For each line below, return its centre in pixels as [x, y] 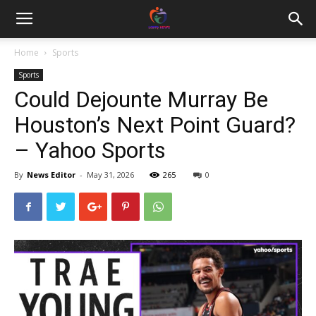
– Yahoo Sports [90, 150]
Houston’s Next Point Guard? [155, 125]
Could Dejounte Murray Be [141, 99]
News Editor [51, 175]
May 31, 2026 [110, 175]
